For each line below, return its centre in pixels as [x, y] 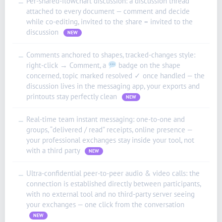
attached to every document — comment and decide [108, 11]
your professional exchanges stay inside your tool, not [110, 140]
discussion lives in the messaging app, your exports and [113, 86]
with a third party [54, 150]
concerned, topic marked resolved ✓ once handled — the [115, 75]
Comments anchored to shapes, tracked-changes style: [111, 55]
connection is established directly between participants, [113, 183]
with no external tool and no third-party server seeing [111, 194]
